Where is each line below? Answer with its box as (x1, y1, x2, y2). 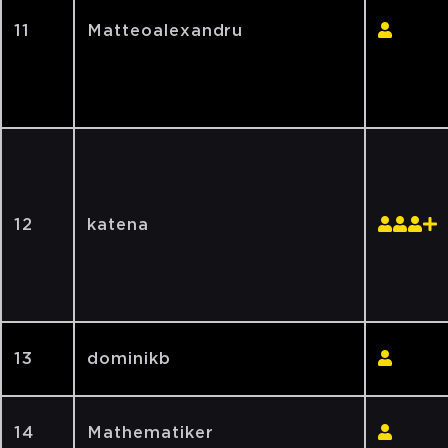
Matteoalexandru (87, 21, 244, 40)
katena (87, 215, 149, 234)
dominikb (87, 349, 171, 368)
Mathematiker (87, 423, 214, 442)
